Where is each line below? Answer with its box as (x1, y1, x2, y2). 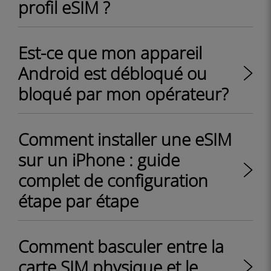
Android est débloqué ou (18, 62, 207, 85)
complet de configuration (18, 169, 208, 192)
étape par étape (18, 189, 139, 212)
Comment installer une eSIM (18, 128, 232, 151)
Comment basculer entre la (18, 235, 224, 258)
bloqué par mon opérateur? (18, 82, 229, 105)
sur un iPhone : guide (18, 148, 180, 171)
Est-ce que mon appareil (18, 41, 202, 64)
